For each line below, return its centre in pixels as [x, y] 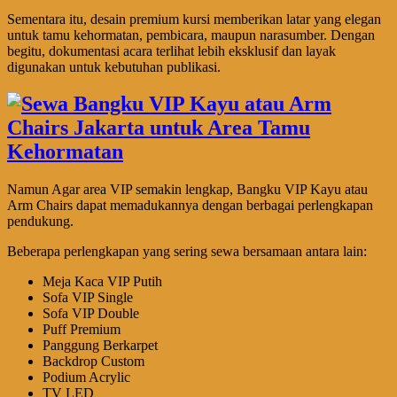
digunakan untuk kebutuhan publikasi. [114, 66]
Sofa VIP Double [91, 314]
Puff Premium [82, 330]
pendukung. [40, 222]
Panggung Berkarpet [100, 346]
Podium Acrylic [86, 378]
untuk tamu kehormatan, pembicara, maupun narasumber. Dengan [191, 35]
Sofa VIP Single [88, 298]
